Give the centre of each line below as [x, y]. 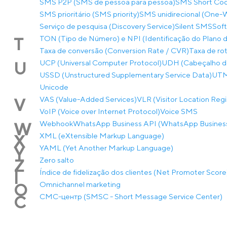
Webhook [56, 123]
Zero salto [57, 160]
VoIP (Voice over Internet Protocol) [100, 111]
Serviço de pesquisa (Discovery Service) [107, 26]
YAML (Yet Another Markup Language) [106, 148]
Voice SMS [179, 111]
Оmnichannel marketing [80, 184]
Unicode [54, 87]
